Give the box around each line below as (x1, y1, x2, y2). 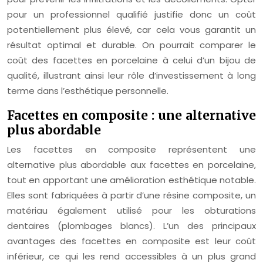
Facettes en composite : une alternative (7, 107, 256, 123)
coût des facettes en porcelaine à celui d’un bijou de (7, 54, 256, 66)
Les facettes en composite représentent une (7, 143, 256, 156)
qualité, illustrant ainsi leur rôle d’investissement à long (7, 69, 256, 82)
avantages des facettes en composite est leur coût (7, 235, 256, 247)
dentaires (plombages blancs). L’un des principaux (7, 220, 256, 232)
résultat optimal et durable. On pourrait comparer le (7, 39, 256, 51)
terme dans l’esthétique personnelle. (7, 85, 168, 97)
